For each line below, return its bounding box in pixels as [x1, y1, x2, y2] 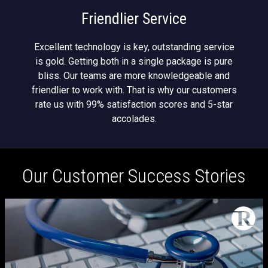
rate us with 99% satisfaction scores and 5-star [35, 99, 233, 110]
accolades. [111, 113, 157, 124]
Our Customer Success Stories [22, 165, 246, 187]
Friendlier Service [81, 10, 187, 28]
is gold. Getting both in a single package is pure [35, 56, 233, 67]
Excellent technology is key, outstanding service [33, 41, 234, 53]
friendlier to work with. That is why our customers [31, 84, 237, 96]
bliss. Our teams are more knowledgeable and [38, 70, 230, 81]
